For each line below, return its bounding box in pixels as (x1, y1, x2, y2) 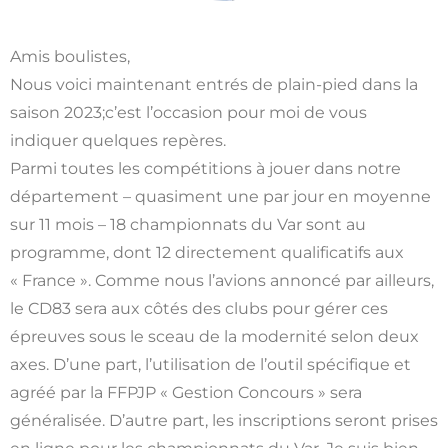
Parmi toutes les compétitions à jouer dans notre (10, 159, 401, 179)
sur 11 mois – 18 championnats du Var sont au (10, 215, 366, 235)
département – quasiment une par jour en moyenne (10, 187, 431, 207)
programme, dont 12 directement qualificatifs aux (10, 243, 404, 263)
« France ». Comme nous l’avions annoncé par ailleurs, (10, 271, 434, 291)
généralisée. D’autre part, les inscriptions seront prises (10, 411, 438, 431)
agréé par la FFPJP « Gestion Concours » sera (10, 383, 362, 403)
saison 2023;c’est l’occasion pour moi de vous (10, 103, 367, 123)
